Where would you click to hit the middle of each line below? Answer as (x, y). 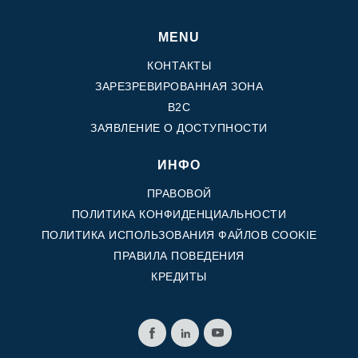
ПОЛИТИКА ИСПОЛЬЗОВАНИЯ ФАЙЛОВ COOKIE (179, 235)
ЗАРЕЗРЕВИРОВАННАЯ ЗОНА (179, 87)
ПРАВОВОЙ (179, 194)
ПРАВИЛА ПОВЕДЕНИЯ (179, 256)
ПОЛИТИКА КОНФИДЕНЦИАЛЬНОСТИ (179, 215)
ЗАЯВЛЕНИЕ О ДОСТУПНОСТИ (179, 128)
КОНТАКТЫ (179, 66)
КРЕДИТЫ (179, 277)
